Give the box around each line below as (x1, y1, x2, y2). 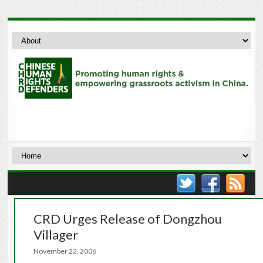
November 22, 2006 (33, 247, 103, 256)
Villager (33, 227, 78, 243)
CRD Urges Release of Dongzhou (33, 211, 222, 227)
